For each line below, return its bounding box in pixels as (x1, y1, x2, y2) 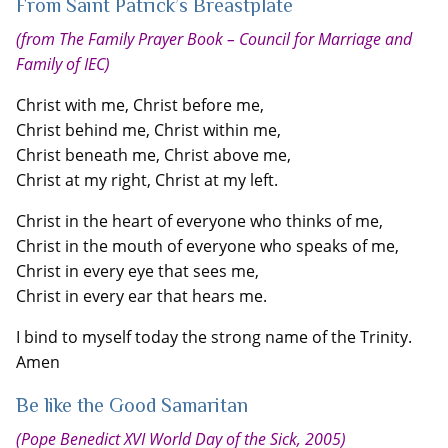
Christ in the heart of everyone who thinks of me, (16, 210, 383, 232)
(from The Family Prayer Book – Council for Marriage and (16, 28, 412, 50)
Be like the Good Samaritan (16, 394, 248, 416)
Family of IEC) (16, 53, 110, 75)
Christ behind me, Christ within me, (16, 119, 281, 141)
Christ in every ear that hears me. (16, 285, 267, 307)
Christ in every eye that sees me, (16, 260, 259, 282)
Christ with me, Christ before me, (16, 94, 264, 116)
